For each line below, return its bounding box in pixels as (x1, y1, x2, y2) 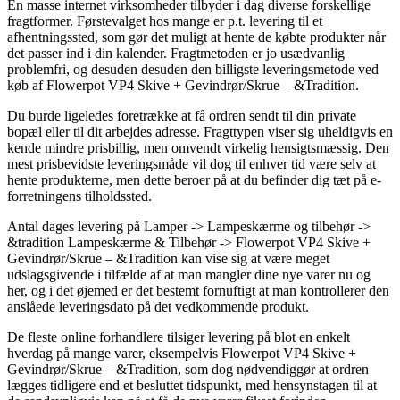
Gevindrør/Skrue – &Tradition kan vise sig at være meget (7, 250, 329, 266)
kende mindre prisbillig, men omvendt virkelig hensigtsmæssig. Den (7, 139, 389, 155)
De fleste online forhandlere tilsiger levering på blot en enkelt (7, 329, 350, 345)
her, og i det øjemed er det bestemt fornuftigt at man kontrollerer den (7, 282, 389, 298)
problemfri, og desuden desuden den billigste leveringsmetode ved (7, 61, 379, 77)
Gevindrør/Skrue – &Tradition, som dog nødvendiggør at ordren (7, 361, 369, 377)
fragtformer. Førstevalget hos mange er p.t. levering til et (7, 12, 322, 29)
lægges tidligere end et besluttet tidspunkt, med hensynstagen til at (7, 377, 377, 393)
